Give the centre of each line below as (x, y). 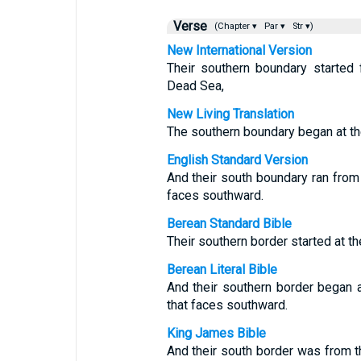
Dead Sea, (195, 86)
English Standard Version (237, 160)
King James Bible (216, 333)
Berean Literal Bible (222, 270)
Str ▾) (301, 26)
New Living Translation (230, 114)
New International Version (239, 50)
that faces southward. (227, 305)
